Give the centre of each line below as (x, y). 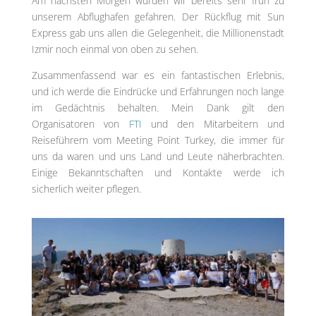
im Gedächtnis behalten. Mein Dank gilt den (158, 108)
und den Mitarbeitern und (213, 124)
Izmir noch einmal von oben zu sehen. (115, 49)
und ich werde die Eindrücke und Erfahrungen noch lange (158, 92)
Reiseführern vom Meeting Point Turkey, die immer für (158, 140)
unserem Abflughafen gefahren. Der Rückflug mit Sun (158, 17)
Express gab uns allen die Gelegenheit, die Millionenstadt (158, 33)
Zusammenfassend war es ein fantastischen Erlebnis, (158, 75)
